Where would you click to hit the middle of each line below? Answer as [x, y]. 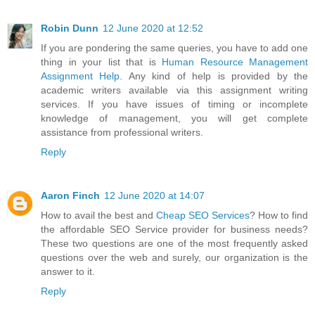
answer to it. [68, 271]
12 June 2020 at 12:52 [153, 28]
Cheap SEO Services [203, 215]
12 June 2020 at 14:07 [154, 195]
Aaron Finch [70, 195]
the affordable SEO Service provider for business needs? [174, 229]
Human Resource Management [235, 62]
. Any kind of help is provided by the [214, 76]
